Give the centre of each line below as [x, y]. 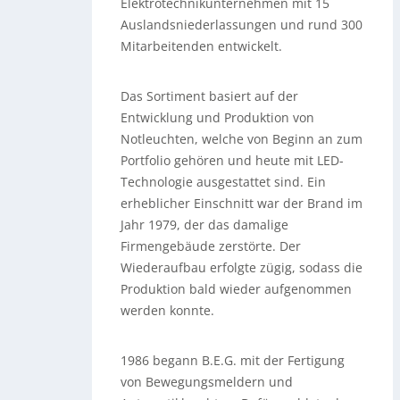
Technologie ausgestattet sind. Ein [224, 181]
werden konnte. [168, 310]
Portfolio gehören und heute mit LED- [233, 160]
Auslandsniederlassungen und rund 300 [242, 24]
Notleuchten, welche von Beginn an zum [242, 138]
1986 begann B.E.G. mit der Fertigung [233, 360]
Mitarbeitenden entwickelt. [202, 46]
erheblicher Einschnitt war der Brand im [242, 203]
